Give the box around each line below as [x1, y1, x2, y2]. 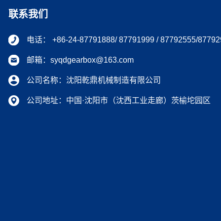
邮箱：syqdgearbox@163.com [27, 56, 134, 65]
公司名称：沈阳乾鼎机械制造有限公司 [27, 76, 161, 85]
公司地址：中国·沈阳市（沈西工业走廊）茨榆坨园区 [27, 96, 211, 105]
